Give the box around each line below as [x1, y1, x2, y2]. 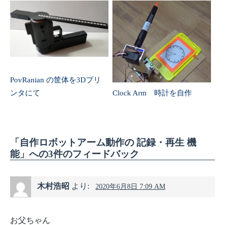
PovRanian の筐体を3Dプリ [10, 75, 101, 84]
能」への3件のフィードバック [10, 148, 139, 159]
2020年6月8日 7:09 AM [95, 182, 165, 190]
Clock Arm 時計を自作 [112, 88, 192, 97]
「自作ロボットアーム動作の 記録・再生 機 [10, 137, 196, 148]
